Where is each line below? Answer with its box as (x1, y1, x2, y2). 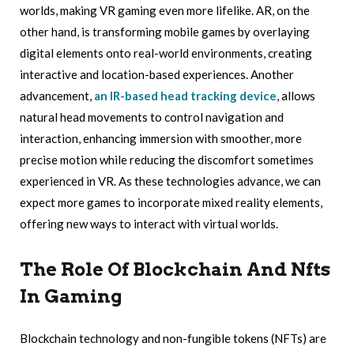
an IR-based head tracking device (94, 88, 277, 103)
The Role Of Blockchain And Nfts (20, 258, 330, 281)
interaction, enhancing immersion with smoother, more (20, 130, 302, 145)
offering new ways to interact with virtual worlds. (20, 216, 278, 231)
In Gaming (20, 285, 122, 308)
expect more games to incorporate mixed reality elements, (20, 194, 322, 209)
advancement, (20, 88, 94, 103)
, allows (277, 88, 315, 103)
